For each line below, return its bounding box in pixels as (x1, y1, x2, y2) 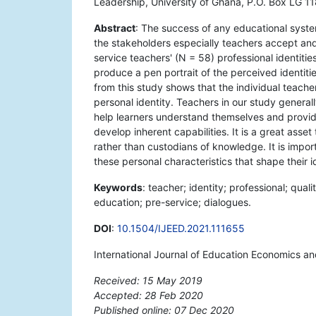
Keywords (94, 181, 142, 194)
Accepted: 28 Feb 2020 (94, 289, 203, 302)
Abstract (94, 22, 135, 35)
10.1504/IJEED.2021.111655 (117, 222, 245, 235)
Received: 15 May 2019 (94, 274, 202, 287)
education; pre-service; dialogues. (94, 196, 251, 209)
